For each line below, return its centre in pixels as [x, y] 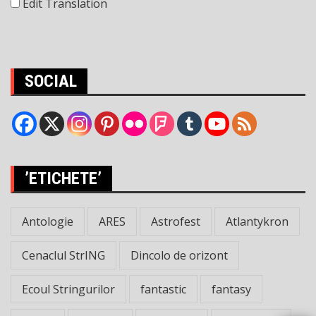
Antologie [48, 221]
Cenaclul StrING [63, 255]
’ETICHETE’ [63, 178]
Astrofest [176, 221]
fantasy [231, 289]
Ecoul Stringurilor [68, 289]
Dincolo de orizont [179, 255]
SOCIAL [51, 81]
